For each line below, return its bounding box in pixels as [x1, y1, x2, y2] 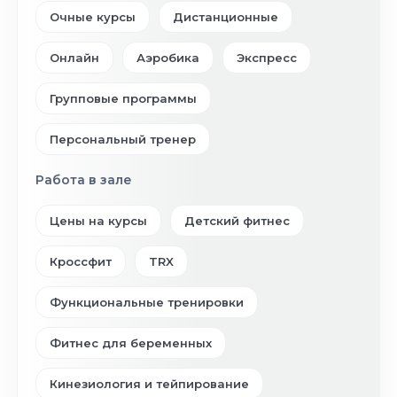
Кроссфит [50, 254, 112, 269]
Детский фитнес [184, 214, 290, 228]
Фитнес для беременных [50, 336, 212, 350]
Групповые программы [50, 91, 197, 105]
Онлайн [50, 51, 99, 65]
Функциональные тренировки [50, 295, 244, 309]
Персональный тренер [50, 132, 196, 146]
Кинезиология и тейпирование [50, 377, 249, 391]
